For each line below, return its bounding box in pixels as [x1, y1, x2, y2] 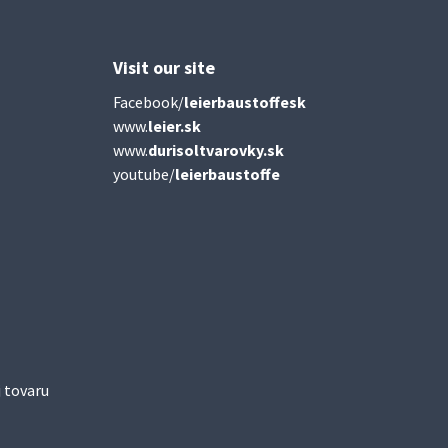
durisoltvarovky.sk [147, 139, 284, 160]
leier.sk [147, 115, 201, 136]
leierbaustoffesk [183, 91, 306, 112]
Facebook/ [112, 91, 184, 112]
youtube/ [112, 163, 175, 184]
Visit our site [112, 55, 215, 79]
